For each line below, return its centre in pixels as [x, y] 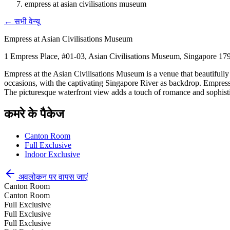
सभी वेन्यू [27, 21]
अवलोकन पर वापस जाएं [53, 177]
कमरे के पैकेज [34, 114]
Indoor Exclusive [52, 154]
